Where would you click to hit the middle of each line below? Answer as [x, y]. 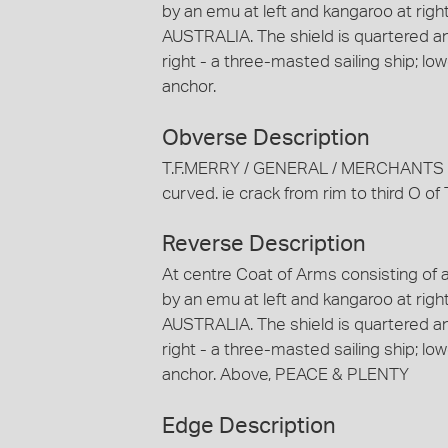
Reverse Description [264, 244]
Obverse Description [266, 137]
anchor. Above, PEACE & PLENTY [285, 375]
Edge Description [249, 425]
